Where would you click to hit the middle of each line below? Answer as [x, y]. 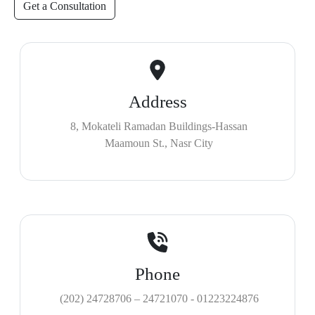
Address [157, 102]
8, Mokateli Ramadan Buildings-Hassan [159, 126]
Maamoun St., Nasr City [159, 143]
